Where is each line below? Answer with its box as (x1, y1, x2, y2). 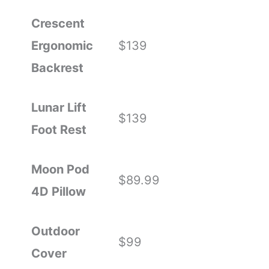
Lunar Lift (31, 100, 86, 115)
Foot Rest (31, 122, 86, 138)
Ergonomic (31, 38, 93, 53)
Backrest (31, 61, 83, 76)
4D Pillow (31, 184, 86, 199)
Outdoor (31, 224, 80, 239)
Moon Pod (31, 162, 89, 177)
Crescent (31, 16, 85, 31)
